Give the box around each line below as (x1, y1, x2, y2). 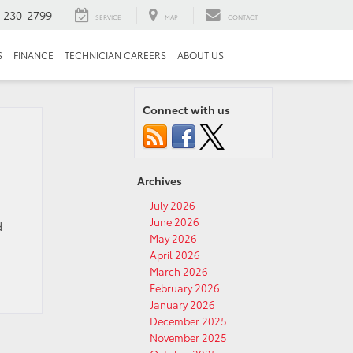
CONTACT (228, 13, 258, 22)
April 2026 (150, 247, 200, 262)
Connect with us (143, 102, 230, 117)
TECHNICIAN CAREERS (65, 49, 166, 62)
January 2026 (150, 297, 215, 311)
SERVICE (95, 13, 121, 22)
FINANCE (13, 49, 54, 62)
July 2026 (150, 198, 195, 212)
